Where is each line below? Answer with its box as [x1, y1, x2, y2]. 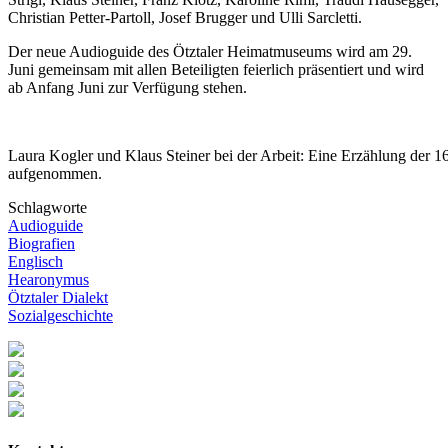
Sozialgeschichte [8, 306, 113, 324]
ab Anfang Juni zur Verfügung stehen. [8, 78, 247, 96]
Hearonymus [8, 270, 89, 288]
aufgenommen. [8, 164, 102, 182]
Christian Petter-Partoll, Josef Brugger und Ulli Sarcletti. [8, 8, 362, 26]
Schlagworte [8, 198, 87, 216]
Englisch [8, 252, 63, 270]
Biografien [8, 234, 75, 252]
